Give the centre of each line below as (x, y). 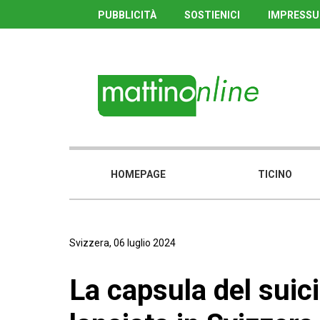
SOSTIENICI (212, 15)
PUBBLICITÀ (127, 15)
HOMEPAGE (138, 174)
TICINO (275, 174)
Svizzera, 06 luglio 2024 (122, 243)
